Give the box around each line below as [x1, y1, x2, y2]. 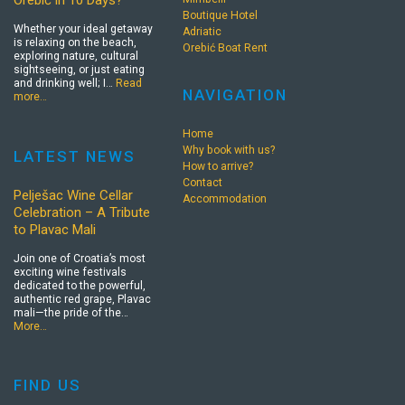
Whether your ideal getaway [14, 23, 153, 36]
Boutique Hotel [182, 9, 258, 23]
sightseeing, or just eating [14, 63, 145, 77]
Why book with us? [182, 143, 275, 156]
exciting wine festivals [14, 265, 127, 278]
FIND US [14, 376, 81, 395]
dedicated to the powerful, [14, 278, 146, 292]
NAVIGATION [182, 85, 287, 104]
